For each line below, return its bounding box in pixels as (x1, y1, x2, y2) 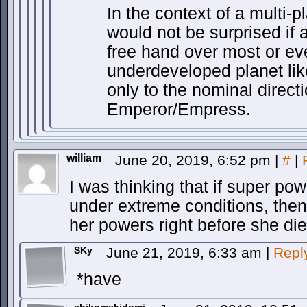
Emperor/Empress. (107, 100, 251, 119)
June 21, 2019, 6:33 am (106, 245, 266, 260)
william (66, 152, 101, 164)
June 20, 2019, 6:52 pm (115, 152, 275, 168)
